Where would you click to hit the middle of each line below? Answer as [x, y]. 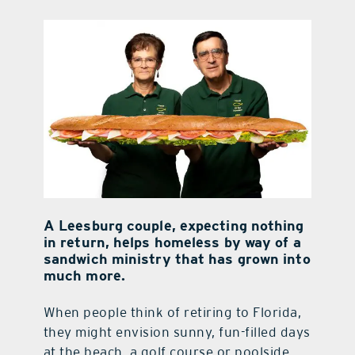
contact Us [177, 33]
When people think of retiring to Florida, [172, 313]
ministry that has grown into [209, 259]
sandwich [75, 259]
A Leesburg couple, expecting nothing [174, 226]
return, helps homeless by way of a [181, 242]
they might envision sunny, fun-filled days [177, 332]
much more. [84, 276]
